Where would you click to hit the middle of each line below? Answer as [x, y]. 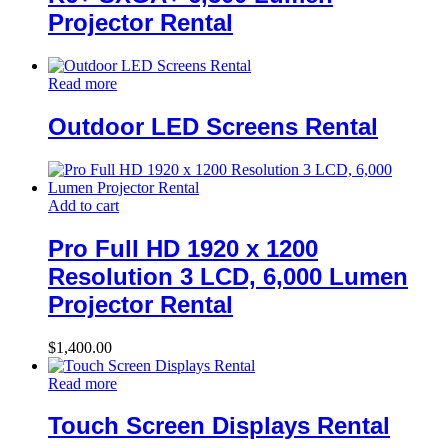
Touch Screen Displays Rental [219, 426]
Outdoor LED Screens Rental [213, 126]
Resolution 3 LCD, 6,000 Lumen [228, 276]
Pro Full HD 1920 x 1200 [183, 248]
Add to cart [83, 205]
